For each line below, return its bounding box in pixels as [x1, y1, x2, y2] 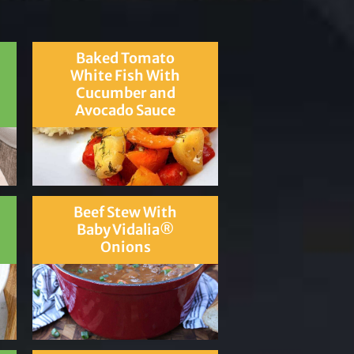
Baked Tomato [76, 49, 175, 68]
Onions [100, 238, 151, 257]
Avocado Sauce [75, 101, 176, 120]
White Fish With [70, 66, 181, 85]
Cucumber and [75, 84, 175, 103]
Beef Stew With [73, 203, 178, 222]
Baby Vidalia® [76, 220, 175, 239]
